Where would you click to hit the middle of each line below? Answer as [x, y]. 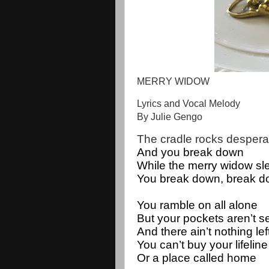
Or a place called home [197, 258]
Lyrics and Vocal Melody [189, 103]
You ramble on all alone [197, 205]
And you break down [190, 152]
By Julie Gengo [170, 116]
